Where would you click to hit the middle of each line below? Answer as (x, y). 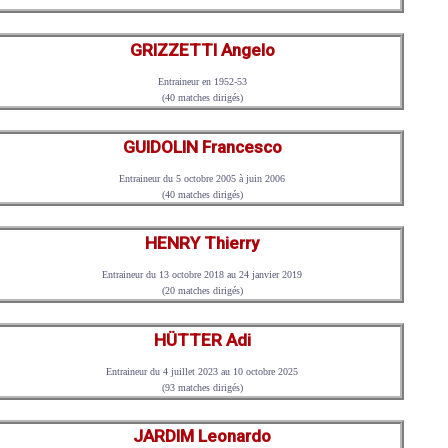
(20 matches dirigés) (202, 291)
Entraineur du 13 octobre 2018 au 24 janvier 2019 (202, 275)
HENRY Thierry (202, 243)
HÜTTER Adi (202, 339)
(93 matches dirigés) (202, 387)
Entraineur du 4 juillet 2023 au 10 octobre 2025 (202, 371)
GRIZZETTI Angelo (202, 50)
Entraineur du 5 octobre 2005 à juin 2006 (202, 178)
